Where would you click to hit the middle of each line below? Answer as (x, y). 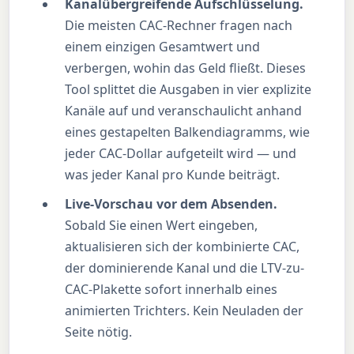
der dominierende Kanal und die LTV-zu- (185, 268)
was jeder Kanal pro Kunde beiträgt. (173, 175)
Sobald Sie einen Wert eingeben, (162, 226)
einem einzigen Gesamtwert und (163, 47)
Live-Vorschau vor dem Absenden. (171, 204)
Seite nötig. (99, 332)
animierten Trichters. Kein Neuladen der (185, 311)
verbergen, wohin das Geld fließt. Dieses (186, 68)
